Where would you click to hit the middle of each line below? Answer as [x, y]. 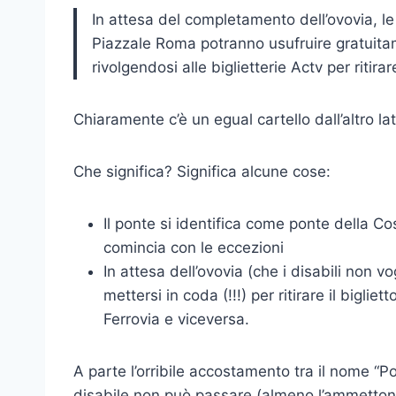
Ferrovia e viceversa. [176, 319]
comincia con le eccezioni [194, 247]
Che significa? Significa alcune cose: [202, 171]
